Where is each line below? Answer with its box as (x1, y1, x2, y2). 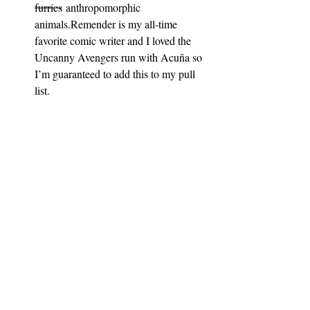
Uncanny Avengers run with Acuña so (35, 49, 205, 64)
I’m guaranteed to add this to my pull (35, 66, 198, 81)
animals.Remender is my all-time (35, 16, 180, 31)
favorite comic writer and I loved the (35, 33, 194, 48)
